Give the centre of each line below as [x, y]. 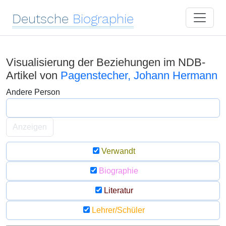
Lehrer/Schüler [117, 210]
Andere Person [33, 92]
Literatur [117, 190]
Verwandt [117, 151]
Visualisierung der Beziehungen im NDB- [106, 62]
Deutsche [40, 19]
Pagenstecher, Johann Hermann [139, 75]
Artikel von [33, 75]
